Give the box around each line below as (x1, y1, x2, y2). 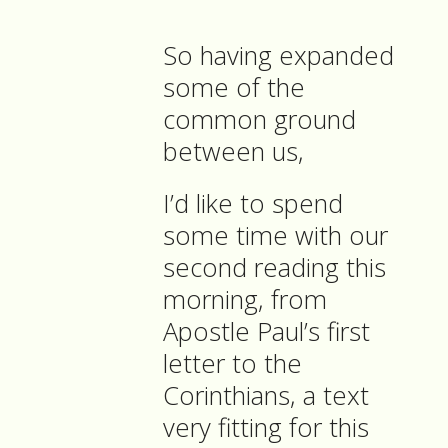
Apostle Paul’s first (163, 314, 370, 350)
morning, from (163, 282, 327, 318)
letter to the (163, 346, 302, 382)
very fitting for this (163, 410, 369, 446)
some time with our (163, 218, 388, 254)
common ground (163, 102, 356, 138)
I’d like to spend (163, 186, 343, 222)
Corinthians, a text (163, 378, 369, 414)
